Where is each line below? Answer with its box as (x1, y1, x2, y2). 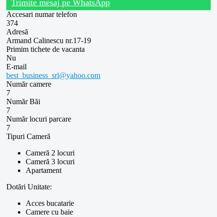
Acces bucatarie (26, 199, 74, 207)
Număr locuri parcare (6, 114, 71, 123)
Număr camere (6, 79, 51, 88)
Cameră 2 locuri (26, 148, 75, 157)
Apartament (26, 166, 62, 174)
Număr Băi (6, 97, 40, 106)
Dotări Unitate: (6, 182, 52, 191)
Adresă (6, 27, 28, 36)
